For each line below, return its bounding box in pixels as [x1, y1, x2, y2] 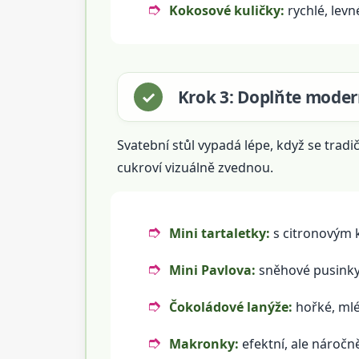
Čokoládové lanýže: [168, 297, 292, 316]
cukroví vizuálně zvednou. [116, 158, 273, 176]
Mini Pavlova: [168, 260, 256, 279]
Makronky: [168, 334, 239, 353]
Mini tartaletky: [168, 224, 270, 242]
